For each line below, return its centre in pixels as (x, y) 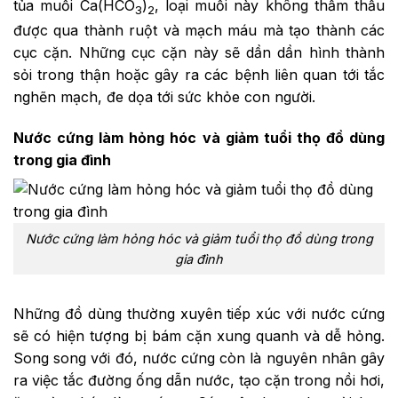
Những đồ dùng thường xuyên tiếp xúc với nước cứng (199, 313)
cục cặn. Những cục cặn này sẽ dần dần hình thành (199, 53)
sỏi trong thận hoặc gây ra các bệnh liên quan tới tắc (199, 75)
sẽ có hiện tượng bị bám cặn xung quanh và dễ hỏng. (199, 335)
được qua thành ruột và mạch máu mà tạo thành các (199, 31)
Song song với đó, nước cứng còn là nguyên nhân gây (199, 358)
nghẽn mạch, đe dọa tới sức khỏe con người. (167, 97)
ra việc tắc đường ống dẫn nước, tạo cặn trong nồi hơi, (199, 380)
